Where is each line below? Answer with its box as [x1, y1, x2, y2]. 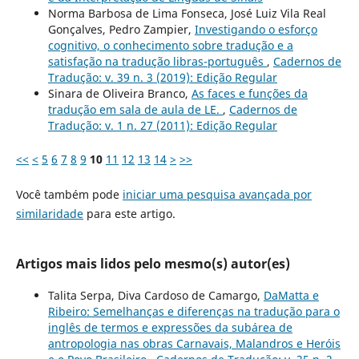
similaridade [15, 205, 83, 221]
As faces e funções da [191, 85, 308, 101]
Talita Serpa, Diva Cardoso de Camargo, [47, 287, 264, 303]
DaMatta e [263, 287, 319, 303]
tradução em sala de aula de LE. [47, 101, 223, 117]
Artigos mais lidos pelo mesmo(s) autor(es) [15, 254, 290, 272]
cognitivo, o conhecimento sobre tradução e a [47, 37, 293, 53]
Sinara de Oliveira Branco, [47, 85, 192, 101]
